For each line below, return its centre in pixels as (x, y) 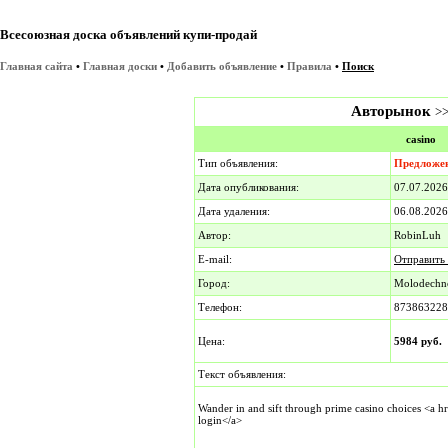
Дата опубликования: (248, 187)
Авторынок (390, 111)
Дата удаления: (234, 211)
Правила (309, 66)
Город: (214, 283)
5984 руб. (418, 341)
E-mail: (215, 259)
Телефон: (220, 307)
